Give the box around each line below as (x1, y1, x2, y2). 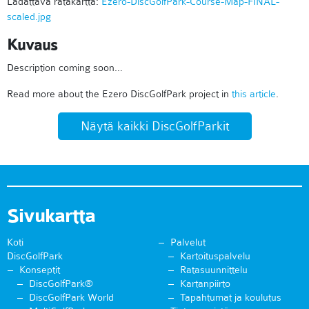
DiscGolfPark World (29, 291, 114, 304)
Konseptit (19, 263, 60, 277)
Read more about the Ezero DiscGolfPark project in (7, 88, 232, 101)
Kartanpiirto (180, 277, 230, 290)
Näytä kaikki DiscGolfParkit (80, 119, 229, 134)
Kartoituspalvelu (180, 250, 250, 263)
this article (232, 88, 276, 101)
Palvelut (170, 236, 206, 249)
